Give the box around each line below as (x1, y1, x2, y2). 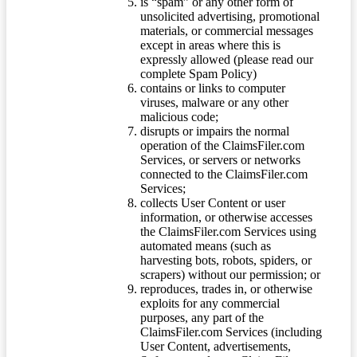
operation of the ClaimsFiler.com (140, 138, 304, 152)
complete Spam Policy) (140, 66, 257, 80)
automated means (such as (140, 238, 271, 253)
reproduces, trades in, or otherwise (140, 281, 312, 296)
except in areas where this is (140, 37, 280, 52)
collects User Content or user (140, 195, 285, 210)
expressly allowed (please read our (140, 52, 313, 66)
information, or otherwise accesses (140, 210, 312, 224)
